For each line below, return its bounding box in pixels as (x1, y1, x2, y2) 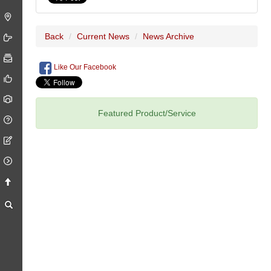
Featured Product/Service (97, 108, 196, 118)
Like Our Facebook (52, 63, 117, 72)
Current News (77, 31, 130, 41)
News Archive (143, 31, 195, 41)
